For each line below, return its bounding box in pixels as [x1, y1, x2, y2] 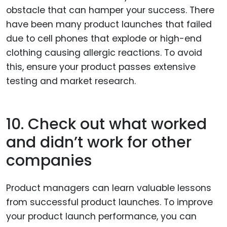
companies [6, 149, 92, 171]
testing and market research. [6, 75, 136, 88]
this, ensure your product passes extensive [6, 61, 196, 73]
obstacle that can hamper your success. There [6, 4, 214, 17]
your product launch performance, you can [6, 210, 197, 223]
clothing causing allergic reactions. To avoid [6, 47, 202, 59]
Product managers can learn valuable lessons [6, 182, 211, 195]
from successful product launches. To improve [6, 196, 213, 209]
